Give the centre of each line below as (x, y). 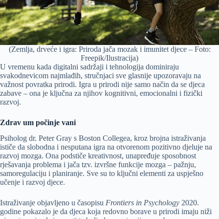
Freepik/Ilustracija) (109, 58)
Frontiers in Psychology (142, 203)
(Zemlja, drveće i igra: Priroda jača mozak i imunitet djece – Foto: (109, 49)
